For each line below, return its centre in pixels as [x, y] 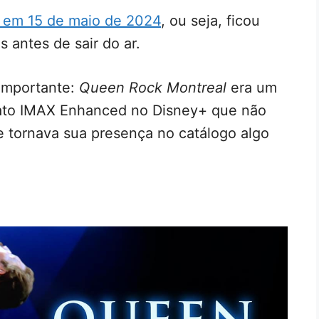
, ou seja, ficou [210, 20]
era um [252, 87]
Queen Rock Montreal [153, 87]
